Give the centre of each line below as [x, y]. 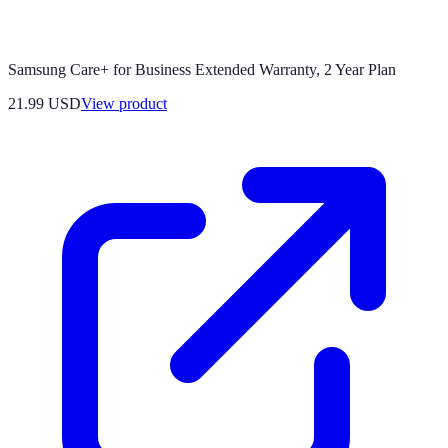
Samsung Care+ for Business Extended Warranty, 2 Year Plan [202, 70]
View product [124, 104]
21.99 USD [44, 104]
